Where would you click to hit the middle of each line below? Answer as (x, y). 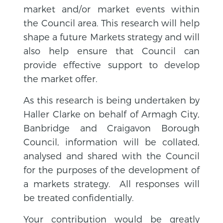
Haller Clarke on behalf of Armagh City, (111, 113)
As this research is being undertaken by (111, 100)
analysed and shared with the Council (111, 155)
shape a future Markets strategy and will (111, 36)
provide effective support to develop (111, 64)
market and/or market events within (111, 8)
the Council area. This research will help (111, 22)
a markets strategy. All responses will (111, 183)
